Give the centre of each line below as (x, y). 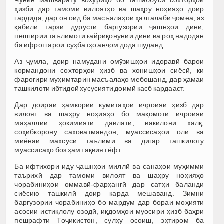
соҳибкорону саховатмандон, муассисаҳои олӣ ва (109, 132)
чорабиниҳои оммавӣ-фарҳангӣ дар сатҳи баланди (109, 184)
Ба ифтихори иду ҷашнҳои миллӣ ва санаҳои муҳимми (109, 166)
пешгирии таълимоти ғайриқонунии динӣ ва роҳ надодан (109, 36)
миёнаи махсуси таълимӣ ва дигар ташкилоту (109, 141)
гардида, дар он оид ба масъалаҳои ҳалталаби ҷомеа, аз (109, 18)
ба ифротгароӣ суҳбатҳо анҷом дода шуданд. (90, 45)
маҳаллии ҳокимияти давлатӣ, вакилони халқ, (109, 123)
